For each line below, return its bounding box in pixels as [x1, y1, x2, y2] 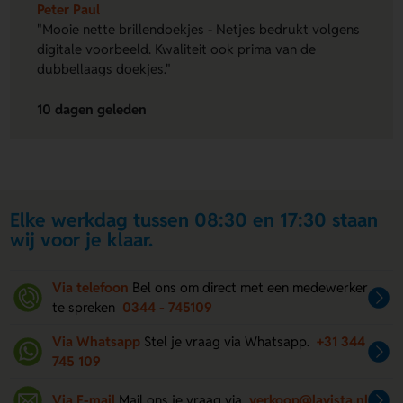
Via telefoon [52, 278, 130, 296]
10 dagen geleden [37, 100, 148, 118]
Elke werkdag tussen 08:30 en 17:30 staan [10, 207, 379, 232]
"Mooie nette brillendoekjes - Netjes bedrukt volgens [37, 21, 361, 39]
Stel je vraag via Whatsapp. [144, 332, 313, 350]
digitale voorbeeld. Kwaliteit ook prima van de [37, 40, 317, 58]
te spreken [52, 298, 120, 316]
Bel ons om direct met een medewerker [132, 278, 368, 296]
